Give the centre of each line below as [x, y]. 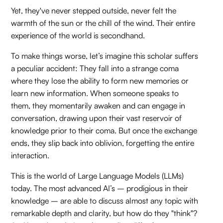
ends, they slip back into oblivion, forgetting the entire [103, 143]
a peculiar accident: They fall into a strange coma [95, 68]
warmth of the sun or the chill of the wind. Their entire [103, 23]
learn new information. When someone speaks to [95, 93]
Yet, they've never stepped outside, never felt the [94, 10]
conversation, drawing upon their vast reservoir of [97, 118]
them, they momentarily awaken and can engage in [98, 106]
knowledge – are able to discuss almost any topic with [105, 201]
